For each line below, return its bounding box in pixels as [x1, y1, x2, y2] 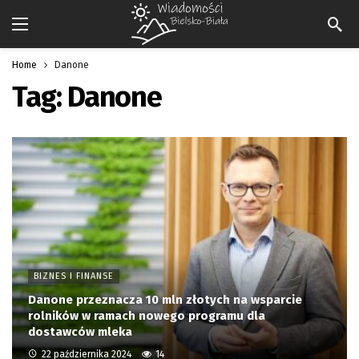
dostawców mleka [28, 324, 132, 339]
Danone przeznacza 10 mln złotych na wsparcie [28, 292, 302, 307]
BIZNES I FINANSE [34, 270, 114, 281]
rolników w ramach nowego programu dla [28, 308, 265, 323]
